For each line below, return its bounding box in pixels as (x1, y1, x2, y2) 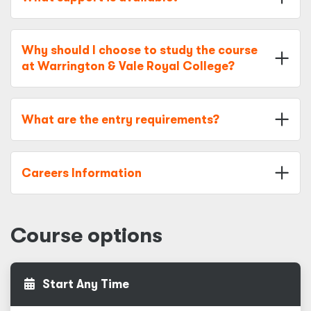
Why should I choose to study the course (22, 44, 258, 57)
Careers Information (22, 166, 142, 180)
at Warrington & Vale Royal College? (22, 60, 235, 73)
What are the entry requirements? (22, 112, 219, 126)
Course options (10, 224, 162, 247)
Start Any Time (40, 278, 129, 291)
